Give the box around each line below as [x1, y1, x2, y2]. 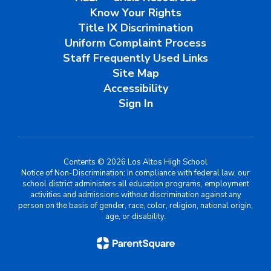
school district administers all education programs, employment [22, 178, 249, 189]
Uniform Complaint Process [65, 36, 206, 50]
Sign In [118, 96, 153, 111]
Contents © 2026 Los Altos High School [64, 157, 207, 168]
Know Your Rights [90, 5, 181, 20]
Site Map [112, 66, 159, 80]
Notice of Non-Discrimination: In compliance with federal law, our [21, 168, 250, 178]
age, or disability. [105, 211, 166, 222]
